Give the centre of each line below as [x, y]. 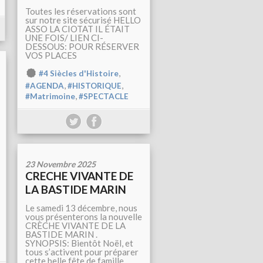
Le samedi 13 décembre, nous [81, 208]
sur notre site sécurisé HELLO [83, 20]
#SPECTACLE [104, 97]
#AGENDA [45, 86]
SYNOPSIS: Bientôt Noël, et [79, 243]
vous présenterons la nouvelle [84, 217]
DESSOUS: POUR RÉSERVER [82, 47]
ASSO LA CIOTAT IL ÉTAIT [77, 29]
